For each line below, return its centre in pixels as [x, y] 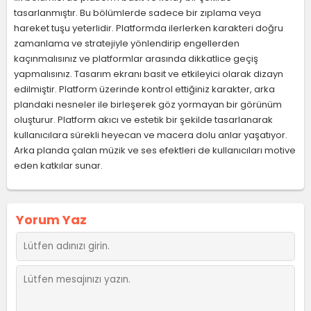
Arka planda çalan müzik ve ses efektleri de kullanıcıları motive [155, 150]
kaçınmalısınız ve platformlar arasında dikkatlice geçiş [136, 59]
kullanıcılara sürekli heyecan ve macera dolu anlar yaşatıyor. [151, 135]
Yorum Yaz [51, 220]
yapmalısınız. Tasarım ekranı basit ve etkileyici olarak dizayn [149, 74]
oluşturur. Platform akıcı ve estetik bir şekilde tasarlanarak [143, 120]
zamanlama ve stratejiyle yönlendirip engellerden [127, 43]
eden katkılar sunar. [58, 166]
